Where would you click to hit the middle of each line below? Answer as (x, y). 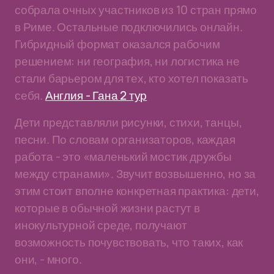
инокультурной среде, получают (101, 225)
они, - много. (48, 259)
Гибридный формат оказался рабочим (117, 44)
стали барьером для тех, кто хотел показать (131, 78)
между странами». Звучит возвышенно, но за (135, 174)
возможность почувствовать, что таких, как (129, 242)
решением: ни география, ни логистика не (127, 61)
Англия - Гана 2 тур (96, 95)
